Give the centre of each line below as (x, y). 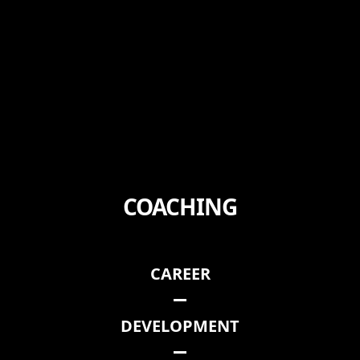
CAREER (180, 274)
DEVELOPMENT (180, 326)
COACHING (180, 207)
